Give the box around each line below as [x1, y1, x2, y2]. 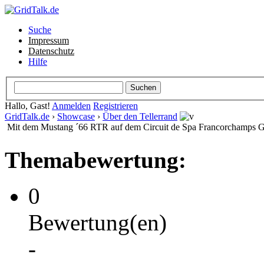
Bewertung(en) [28, 209, 167, 235]
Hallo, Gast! [5, 100, 52, 111]
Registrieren [93, 100, 138, 111]
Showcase [57, 111, 95, 121]
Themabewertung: [5, 147, 186, 173]
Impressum [28, 35, 69, 45]
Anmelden [52, 100, 91, 111]
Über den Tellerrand [103, 111, 177, 121]
